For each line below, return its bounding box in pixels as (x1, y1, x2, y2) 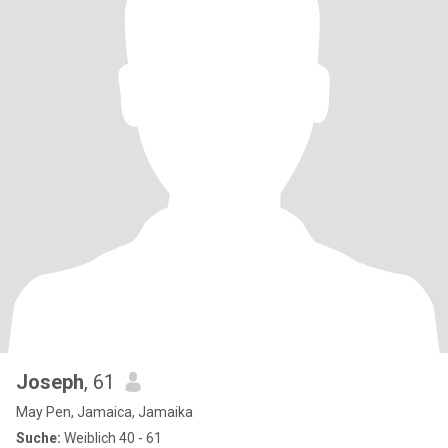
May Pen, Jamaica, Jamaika (16, 404, 193, 420)
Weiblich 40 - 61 (61, 430, 162, 446)
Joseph (16, 370, 84, 394)
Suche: (16, 430, 61, 446)
